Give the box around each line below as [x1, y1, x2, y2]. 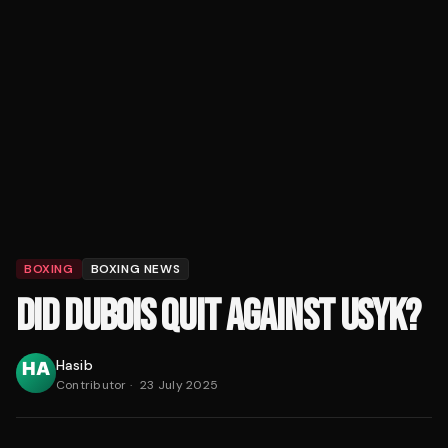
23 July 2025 [140, 377, 219, 394]
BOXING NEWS [90, 261, 181, 278]
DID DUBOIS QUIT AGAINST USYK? [16, 290, 421, 344]
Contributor [56, 377, 127, 394]
